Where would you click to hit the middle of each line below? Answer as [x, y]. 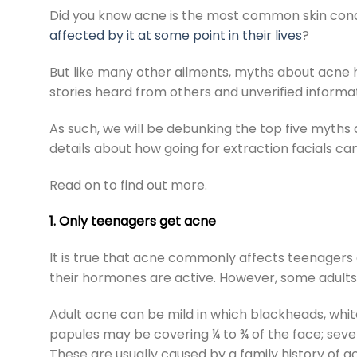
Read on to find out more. [128, 185]
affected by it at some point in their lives [176, 36]
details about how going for [136, 148]
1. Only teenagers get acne [133, 222]
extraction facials [278, 148]
